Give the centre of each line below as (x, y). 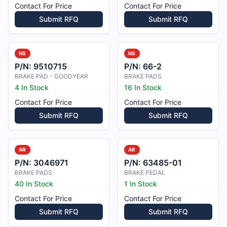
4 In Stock (32, 87)
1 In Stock (141, 184)
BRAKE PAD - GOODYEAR (51, 76)
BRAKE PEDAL (145, 173)
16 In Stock (143, 87)
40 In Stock (34, 184)
